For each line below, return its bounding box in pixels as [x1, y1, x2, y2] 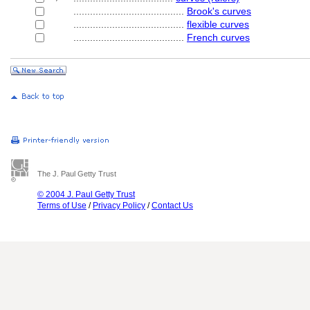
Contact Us [152, 201, 193, 210]
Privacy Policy [93, 201, 145, 210]
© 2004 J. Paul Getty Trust [37, 190, 135, 199]
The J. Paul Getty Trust [37, 170, 116, 178]
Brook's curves [187, 6, 251, 17]
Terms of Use [37, 201, 86, 210]
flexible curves [187, 19, 249, 30]
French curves [187, 32, 250, 43]
